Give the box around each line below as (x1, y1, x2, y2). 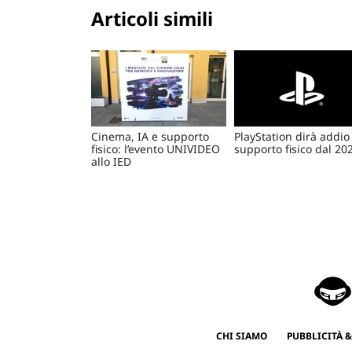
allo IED (91, 153, 131, 169)
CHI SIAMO (215, 328, 267, 343)
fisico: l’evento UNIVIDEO (91, 141, 220, 156)
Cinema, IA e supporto (91, 128, 209, 144)
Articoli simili (91, 5, 213, 32)
